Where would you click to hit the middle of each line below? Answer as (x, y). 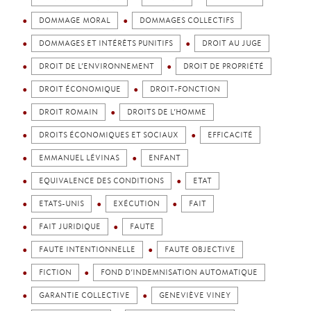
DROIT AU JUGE (232, 43)
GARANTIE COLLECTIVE (84, 295)
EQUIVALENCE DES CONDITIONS (101, 181)
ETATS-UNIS (61, 204)
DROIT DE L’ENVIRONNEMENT (96, 66)
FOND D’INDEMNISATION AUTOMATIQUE (179, 272)
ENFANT (165, 158)
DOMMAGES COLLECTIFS (187, 20)
